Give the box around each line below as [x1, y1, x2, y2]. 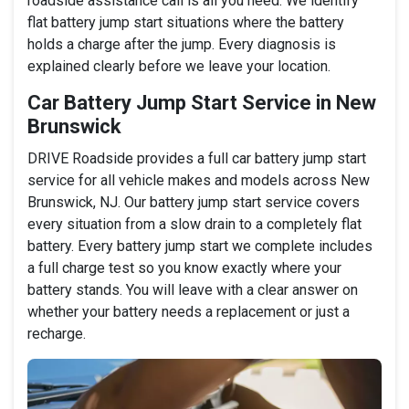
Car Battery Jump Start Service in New [27, 90, 376, 114]
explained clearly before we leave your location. [27, 57, 330, 75]
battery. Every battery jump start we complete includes [27, 236, 372, 255]
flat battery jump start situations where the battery [27, 13, 344, 31]
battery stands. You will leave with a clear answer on [27, 280, 358, 299]
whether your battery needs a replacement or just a [27, 302, 350, 320]
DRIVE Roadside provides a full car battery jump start [27, 149, 366, 167]
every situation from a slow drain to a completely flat [27, 215, 362, 233]
